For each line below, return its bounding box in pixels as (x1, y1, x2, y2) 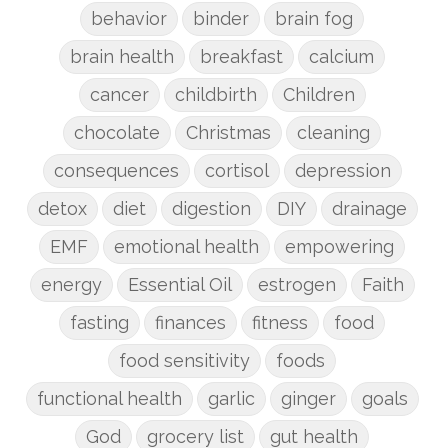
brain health (70, 45, 174, 67)
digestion (171, 197, 251, 219)
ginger (280, 387, 336, 409)
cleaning (297, 121, 370, 143)
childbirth (174, 83, 257, 105)
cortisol (204, 159, 269, 181)
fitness (252, 311, 308, 333)
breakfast (200, 45, 283, 67)
